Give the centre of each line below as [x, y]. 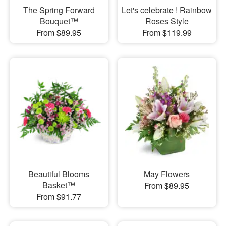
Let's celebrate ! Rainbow [167, 10]
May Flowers [167, 174]
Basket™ [59, 185]
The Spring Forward [59, 10]
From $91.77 [59, 197]
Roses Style [167, 21]
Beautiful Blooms [59, 174]
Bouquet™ [59, 21]
